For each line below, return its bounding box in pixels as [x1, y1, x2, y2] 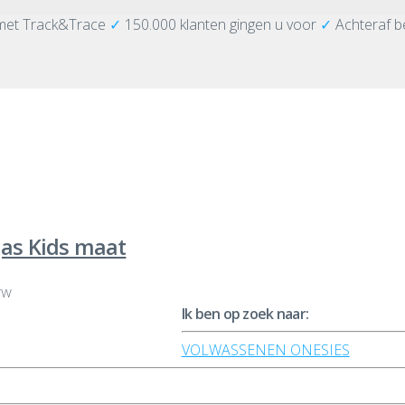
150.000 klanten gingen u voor [121, 14, 320, 34]
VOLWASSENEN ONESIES [181, 340, 350, 361]
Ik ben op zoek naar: [181, 304, 309, 325]
